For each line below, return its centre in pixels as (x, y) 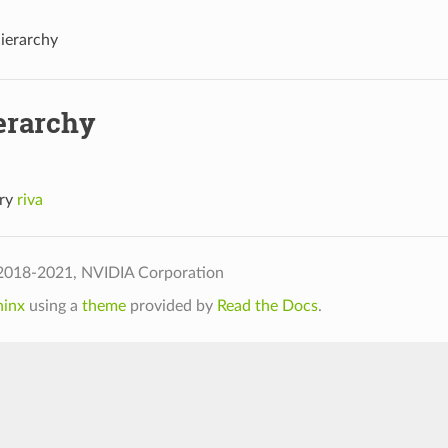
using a (53, 306)
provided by (171, 306)
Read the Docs (267, 306)
